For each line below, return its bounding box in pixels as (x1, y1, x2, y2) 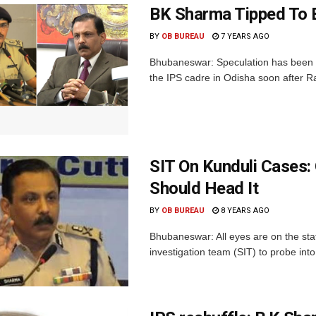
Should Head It (150, 178, 259, 198)
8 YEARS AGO (219, 205, 269, 215)
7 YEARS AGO (219, 31, 269, 41)
